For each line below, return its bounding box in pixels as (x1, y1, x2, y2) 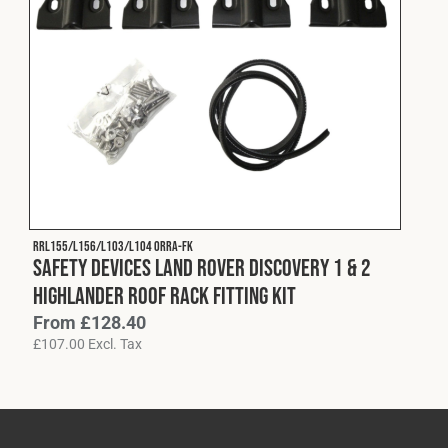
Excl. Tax (85, 334, 142, 353)
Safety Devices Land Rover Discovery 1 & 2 (33, 254, 371, 281)
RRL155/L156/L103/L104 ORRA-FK (33, 238, 193, 254)
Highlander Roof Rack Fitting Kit (33, 282, 296, 309)
